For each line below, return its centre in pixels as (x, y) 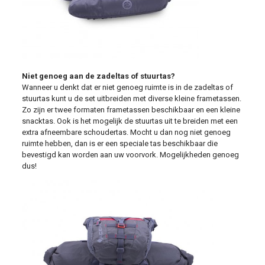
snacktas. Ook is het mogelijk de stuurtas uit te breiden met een (130, 121)
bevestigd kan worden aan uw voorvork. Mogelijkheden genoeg (130, 155)
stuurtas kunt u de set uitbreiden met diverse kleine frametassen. (131, 98)
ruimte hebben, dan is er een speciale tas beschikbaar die (119, 143)
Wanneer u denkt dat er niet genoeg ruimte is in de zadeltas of (127, 87)
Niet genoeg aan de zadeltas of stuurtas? (98, 76)
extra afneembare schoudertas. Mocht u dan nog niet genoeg (126, 132)
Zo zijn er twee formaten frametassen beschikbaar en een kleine (131, 110)
